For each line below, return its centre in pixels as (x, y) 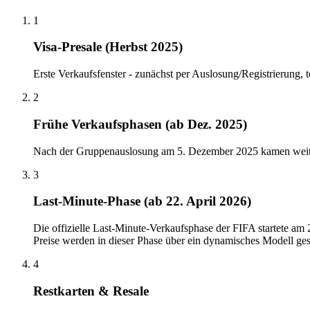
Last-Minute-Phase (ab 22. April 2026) (142, 201)
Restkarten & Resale (91, 291)
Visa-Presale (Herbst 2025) (108, 47)
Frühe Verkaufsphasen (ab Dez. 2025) (140, 124)
